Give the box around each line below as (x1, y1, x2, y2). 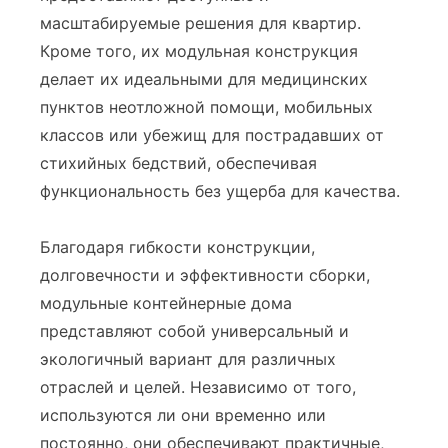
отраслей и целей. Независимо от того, (40, 377, 356, 398)
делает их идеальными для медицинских (40, 69, 368, 90)
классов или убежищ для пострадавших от (40, 125, 384, 146)
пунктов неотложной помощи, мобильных (40, 97, 373, 118)
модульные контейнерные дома (40, 293, 292, 314)
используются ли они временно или (40, 405, 326, 426)
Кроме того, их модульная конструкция (40, 41, 358, 62)
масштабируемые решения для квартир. (40, 13, 361, 34)
